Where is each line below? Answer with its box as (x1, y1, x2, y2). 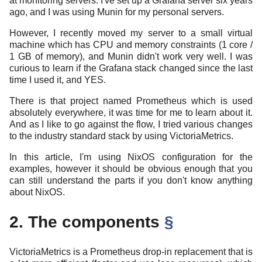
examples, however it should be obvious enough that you (9, 163, 253, 174)
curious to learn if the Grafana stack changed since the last (9, 63, 253, 73)
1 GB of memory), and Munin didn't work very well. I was (9, 51, 253, 61)
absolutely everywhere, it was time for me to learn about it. (9, 107, 253, 118)
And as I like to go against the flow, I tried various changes (9, 119, 253, 129)
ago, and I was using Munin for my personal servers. (9, 6, 224, 17)
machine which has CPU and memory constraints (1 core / (9, 39, 253, 50)
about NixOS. (9, 187, 65, 197)
